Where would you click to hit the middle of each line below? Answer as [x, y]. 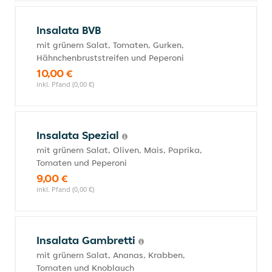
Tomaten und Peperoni [82, 163]
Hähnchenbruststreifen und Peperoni [110, 58]
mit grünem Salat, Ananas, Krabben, [111, 255]
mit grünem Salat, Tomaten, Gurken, [110, 45]
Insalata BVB [69, 30]
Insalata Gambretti [87, 240]
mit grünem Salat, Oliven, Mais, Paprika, [119, 150]
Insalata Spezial [79, 135]
